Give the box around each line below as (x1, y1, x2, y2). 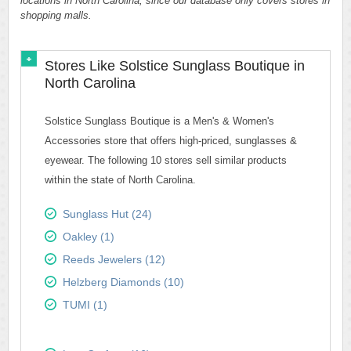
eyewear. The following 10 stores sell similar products (45, 154, 287, 166)
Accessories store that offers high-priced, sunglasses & (45, 135, 297, 147)
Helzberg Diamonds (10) (63, 276, 184, 288)
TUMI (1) (63, 299, 107, 311)
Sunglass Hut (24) (63, 208, 152, 220)
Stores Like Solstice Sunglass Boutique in (45, 58, 305, 74)
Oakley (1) (63, 230, 114, 243)
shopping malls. (20, 9, 92, 21)
